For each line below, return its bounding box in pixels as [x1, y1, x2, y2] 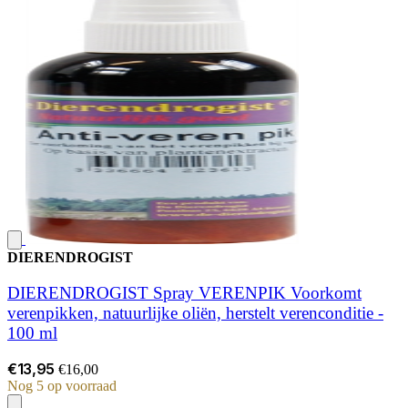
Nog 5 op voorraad [7, 378, 117, 394]
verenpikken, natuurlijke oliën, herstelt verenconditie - [7, 302, 383, 322]
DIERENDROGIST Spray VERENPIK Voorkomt [7, 282, 362, 302]
